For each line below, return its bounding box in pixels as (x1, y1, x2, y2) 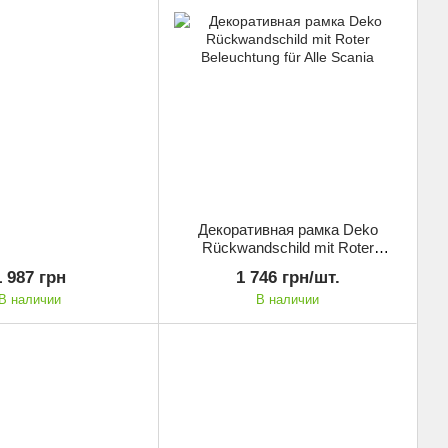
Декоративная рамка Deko (197, 220, 378, 238)
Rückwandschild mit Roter (201, 238, 374, 256)
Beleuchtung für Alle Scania (198, 256, 377, 274)
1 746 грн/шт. (235, 267, 340, 287)
